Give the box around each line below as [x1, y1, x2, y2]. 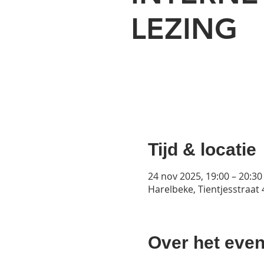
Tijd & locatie [147, 140, 256, 159]
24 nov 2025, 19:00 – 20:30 [147, 170, 262, 183]
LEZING [131, 11, 237, 47]
